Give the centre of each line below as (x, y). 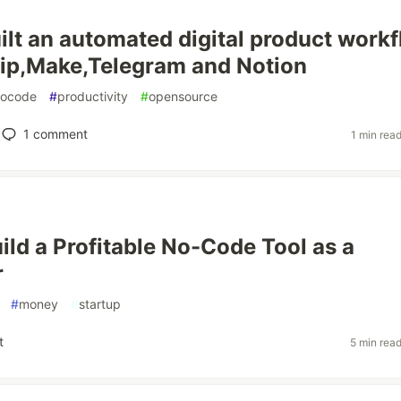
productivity (93, 96)
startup (100, 304)
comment (58, 134)
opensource (183, 96)
